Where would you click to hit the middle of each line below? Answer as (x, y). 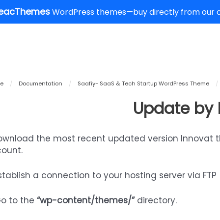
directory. (155, 201)
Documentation (40, 83)
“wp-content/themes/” (85, 201)
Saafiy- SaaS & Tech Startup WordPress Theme (143, 83)
